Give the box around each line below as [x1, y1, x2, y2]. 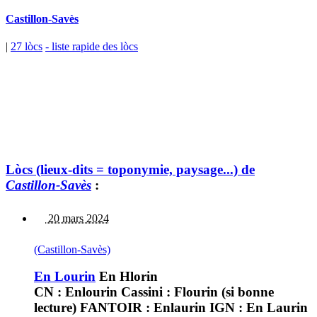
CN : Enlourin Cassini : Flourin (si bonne [34, 284, 274, 300]
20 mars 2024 [45, 212, 109, 224]
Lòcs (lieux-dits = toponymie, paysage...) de [6, 161, 255, 177]
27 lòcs [11, 40, 42, 53]
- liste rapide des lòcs [45, 40, 138, 53]
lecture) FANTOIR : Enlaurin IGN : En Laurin [34, 300, 308, 316]
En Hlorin [96, 269, 158, 284]
